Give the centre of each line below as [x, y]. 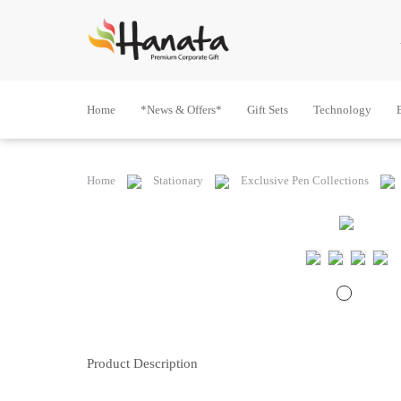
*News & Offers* [181, 110]
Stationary [178, 180]
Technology [342, 110]
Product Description [142, 363]
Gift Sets [268, 110]
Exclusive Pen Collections [305, 180]
